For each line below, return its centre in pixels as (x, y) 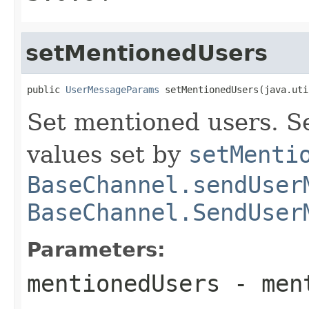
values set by (108, 154)
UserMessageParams (112, 89)
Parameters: (96, 249)
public (46, 89)
